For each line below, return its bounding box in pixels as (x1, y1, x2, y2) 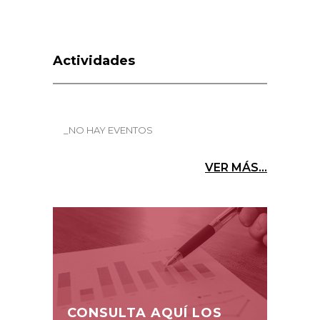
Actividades (53, 52, 135, 69)
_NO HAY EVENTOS (64, 124, 153, 136)
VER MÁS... (205, 160, 267, 174)
